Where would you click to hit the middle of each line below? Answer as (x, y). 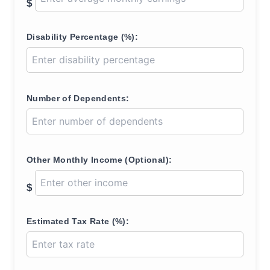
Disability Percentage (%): (83, 37)
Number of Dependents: (78, 98)
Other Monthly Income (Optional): (99, 160)
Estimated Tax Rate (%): (78, 221)
